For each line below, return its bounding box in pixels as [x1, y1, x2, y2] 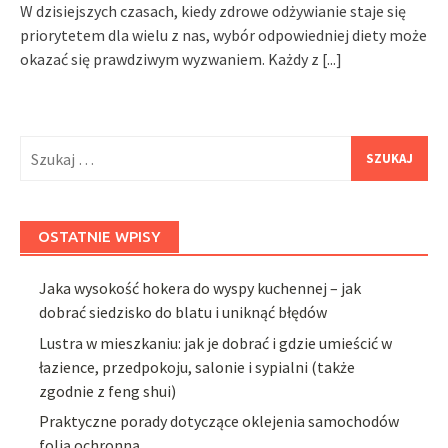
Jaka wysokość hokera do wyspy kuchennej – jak [39, 278, 362, 299]
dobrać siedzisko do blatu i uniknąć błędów [39, 302, 328, 323]
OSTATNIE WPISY [38, 228, 161, 246]
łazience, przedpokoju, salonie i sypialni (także [39, 356, 356, 377]
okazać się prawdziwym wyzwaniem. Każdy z [20, 49, 322, 70]
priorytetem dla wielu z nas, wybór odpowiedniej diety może [20, 25, 427, 46]
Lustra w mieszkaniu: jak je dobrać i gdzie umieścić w [39, 332, 393, 353]
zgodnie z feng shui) [39, 380, 177, 401]
